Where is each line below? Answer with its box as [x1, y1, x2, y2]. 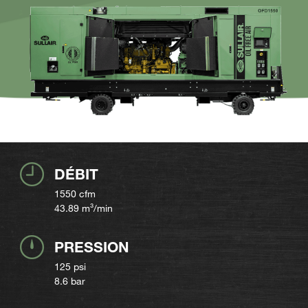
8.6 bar [54, 274, 85, 287]
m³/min [82, 201, 113, 214]
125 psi [54, 260, 86, 272]
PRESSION [54, 237, 129, 256]
